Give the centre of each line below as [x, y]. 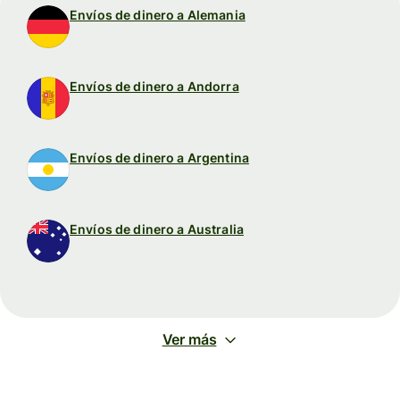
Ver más [189, 339]
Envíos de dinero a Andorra [154, 86]
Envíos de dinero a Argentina [159, 157]
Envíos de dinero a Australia [157, 229]
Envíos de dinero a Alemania [158, 14]
